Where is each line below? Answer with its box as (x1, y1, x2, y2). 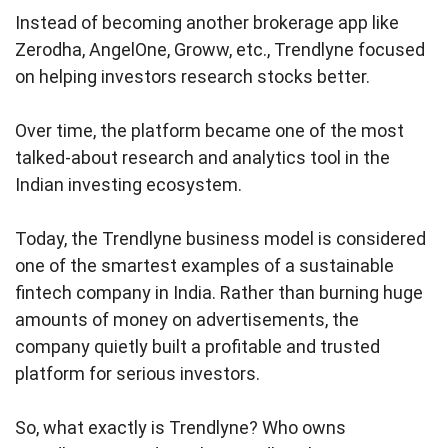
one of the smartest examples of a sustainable (15, 254, 394, 276)
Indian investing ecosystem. (15, 173, 242, 195)
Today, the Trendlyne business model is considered (15, 227, 426, 249)
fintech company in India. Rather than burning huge (15, 281, 423, 303)
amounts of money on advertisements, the (15, 308, 359, 330)
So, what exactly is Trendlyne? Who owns (15, 416, 346, 438)
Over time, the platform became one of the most (15, 119, 404, 141)
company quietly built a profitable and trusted (15, 335, 380, 357)
